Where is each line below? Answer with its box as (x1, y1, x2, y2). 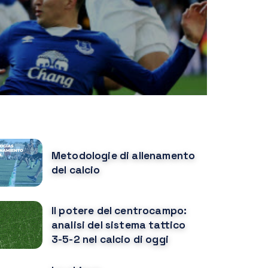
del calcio (51, 163, 100, 176)
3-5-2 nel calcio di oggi (51, 233, 169, 246)
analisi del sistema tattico (51, 218, 186, 232)
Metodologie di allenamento (51, 149, 196, 162)
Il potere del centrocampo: (51, 204, 187, 217)
